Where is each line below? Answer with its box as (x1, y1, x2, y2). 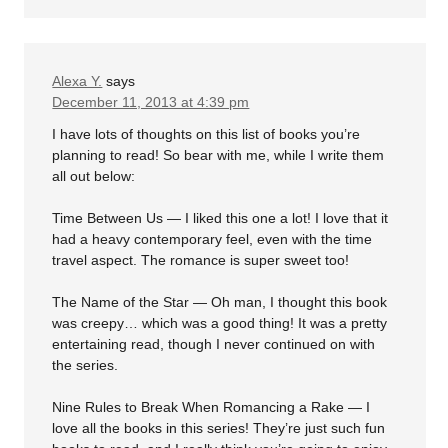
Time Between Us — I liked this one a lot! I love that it (52, 209, 389, 226)
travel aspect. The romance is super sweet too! (52, 251, 350, 268)
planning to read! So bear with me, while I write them (52, 146, 385, 163)
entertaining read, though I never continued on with (52, 335, 376, 352)
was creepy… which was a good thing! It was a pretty (52, 314, 388, 331)
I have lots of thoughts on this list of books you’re (52, 125, 361, 142)
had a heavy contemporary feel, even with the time (52, 230, 373, 247)
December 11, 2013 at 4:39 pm (52, 94, 250, 111)
